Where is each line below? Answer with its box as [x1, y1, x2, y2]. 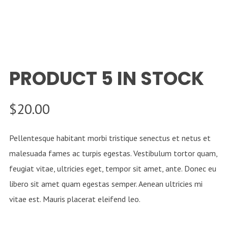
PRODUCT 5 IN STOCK [9, 66, 204, 92]
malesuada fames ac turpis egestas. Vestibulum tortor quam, [9, 148, 217, 159]
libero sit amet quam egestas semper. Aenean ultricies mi [9, 179, 203, 189]
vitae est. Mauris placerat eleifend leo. [9, 194, 140, 205]
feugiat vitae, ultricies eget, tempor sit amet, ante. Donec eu [9, 163, 216, 174]
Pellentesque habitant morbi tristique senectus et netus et [9, 133, 211, 144]
